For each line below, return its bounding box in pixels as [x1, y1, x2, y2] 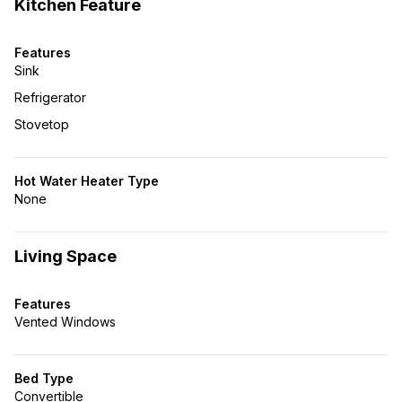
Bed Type [14, 371, 74, 386]
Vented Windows [14, 314, 116, 329]
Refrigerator [14, 90, 86, 105]
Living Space [14, 247, 117, 266]
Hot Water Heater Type [14, 173, 159, 188]
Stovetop [14, 117, 69, 132]
